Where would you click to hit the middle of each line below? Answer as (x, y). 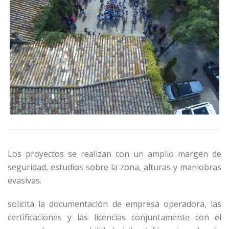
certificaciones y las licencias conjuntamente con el (114, 217)
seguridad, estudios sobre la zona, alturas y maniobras (114, 167)
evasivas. (25, 180)
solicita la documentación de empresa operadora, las (114, 204)
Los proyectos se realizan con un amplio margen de (114, 154)
